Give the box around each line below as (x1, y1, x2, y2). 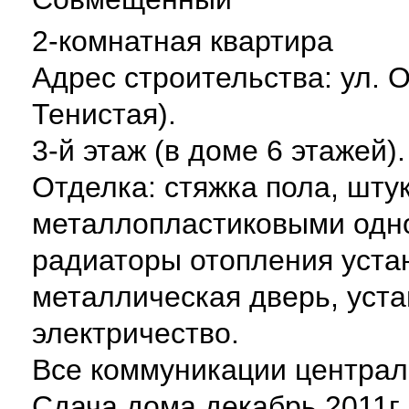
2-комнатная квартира (32, 25, 333, 58)
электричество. (32, 317, 239, 351)
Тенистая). (32, 98, 176, 131)
